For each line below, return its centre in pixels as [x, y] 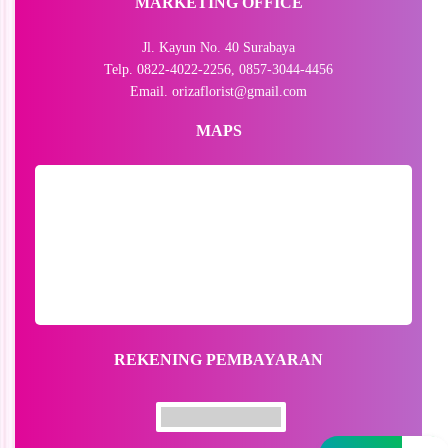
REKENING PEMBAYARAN [219, 359]
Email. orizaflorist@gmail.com [219, 91]
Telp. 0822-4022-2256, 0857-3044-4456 [219, 69]
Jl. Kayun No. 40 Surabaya [219, 47]
